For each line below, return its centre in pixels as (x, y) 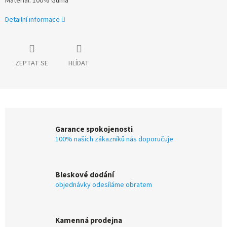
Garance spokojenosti (94, 129)
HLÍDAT (79, 64)
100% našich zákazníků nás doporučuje (114, 139)
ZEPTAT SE (32, 64)
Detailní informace (32, 20)
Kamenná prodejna (89, 220)
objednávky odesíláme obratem (104, 185)
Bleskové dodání (85, 175)
